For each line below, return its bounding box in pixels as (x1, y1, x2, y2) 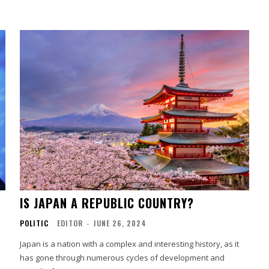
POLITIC (20, 217, 49, 228)
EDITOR (57, 217, 83, 228)
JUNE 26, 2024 (93, 217, 147, 228)
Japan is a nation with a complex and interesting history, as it (20, 238, 240, 249)
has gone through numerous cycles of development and (20, 252, 225, 263)
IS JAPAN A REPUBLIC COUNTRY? (20, 193, 195, 212)
